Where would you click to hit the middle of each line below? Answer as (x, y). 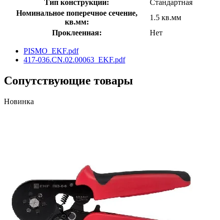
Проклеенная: (77, 32)
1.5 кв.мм (165, 17)
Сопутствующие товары (69, 80)
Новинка (19, 101)
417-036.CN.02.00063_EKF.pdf (74, 59)
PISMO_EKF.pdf (51, 51)
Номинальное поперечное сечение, (77, 13)
